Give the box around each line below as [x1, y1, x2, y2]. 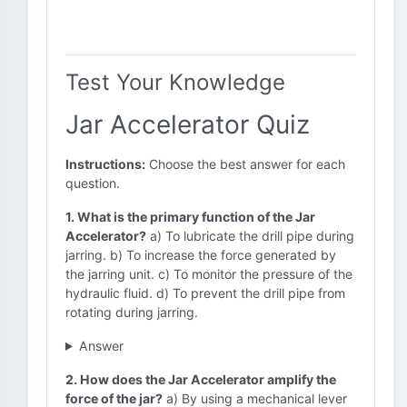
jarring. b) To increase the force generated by [65, 247, 336, 263]
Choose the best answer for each [145, 156, 345, 172]
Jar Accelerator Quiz [65, 109, 310, 140]
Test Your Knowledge [65, 69, 285, 95]
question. [65, 175, 120, 191]
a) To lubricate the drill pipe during [146, 228, 354, 243]
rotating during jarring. [65, 304, 198, 320]
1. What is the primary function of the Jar [65, 209, 315, 224]
